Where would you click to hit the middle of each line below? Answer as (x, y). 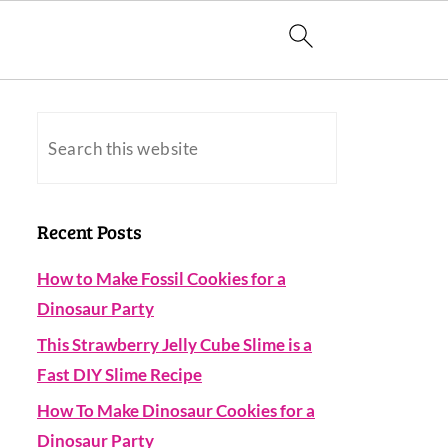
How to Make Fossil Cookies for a (161, 278)
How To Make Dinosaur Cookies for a (176, 410)
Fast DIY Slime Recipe (119, 374)
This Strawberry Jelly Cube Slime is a (174, 344)
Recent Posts (89, 231)
